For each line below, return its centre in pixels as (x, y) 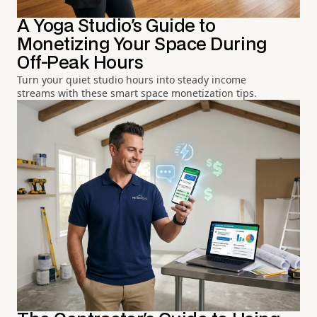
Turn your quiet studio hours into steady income (132, 80)
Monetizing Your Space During (142, 45)
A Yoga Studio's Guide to (116, 27)
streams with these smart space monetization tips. (137, 93)
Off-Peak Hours (80, 64)
